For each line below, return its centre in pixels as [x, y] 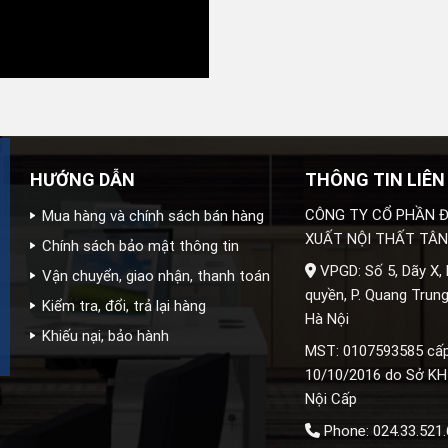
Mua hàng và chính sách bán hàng [153, 215]
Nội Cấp [331, 398]
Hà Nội [327, 318]
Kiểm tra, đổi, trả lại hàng [124, 305]
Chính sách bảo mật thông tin [141, 245]
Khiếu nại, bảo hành [106, 335]
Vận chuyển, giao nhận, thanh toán [156, 275]
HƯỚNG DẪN [83, 179]
